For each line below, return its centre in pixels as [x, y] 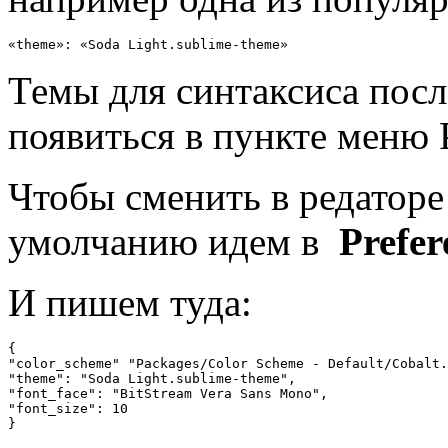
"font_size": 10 [68, 408]
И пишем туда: [130, 302]
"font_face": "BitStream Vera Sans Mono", [168, 393]
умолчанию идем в [173, 241]
